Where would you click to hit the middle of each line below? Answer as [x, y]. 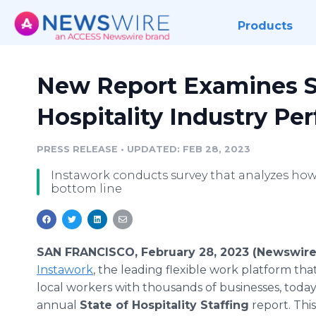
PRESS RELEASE [77, 149]
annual [58, 305]
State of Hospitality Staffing [164, 305]
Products [265, 26]
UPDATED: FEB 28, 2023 [189, 149]
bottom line [86, 189]
